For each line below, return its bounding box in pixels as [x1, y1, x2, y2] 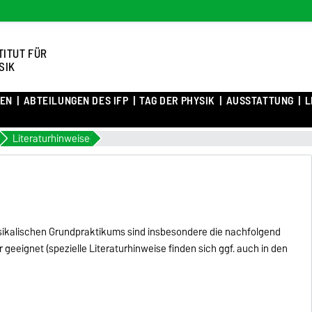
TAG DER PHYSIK [139, 91, 215, 111]
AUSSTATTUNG [226, 91, 294, 111]
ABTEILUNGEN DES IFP [23, 91, 129, 111]
